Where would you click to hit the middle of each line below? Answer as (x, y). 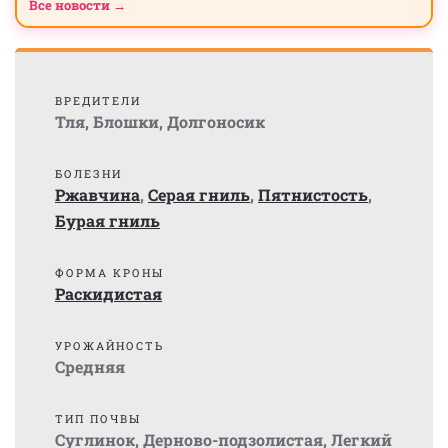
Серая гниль (199, 194)
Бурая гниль (107, 220)
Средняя (90, 366)
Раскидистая (108, 293)
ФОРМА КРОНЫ (109, 272)
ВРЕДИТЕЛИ (98, 100)
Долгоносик (216, 121)
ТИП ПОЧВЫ (98, 418)
